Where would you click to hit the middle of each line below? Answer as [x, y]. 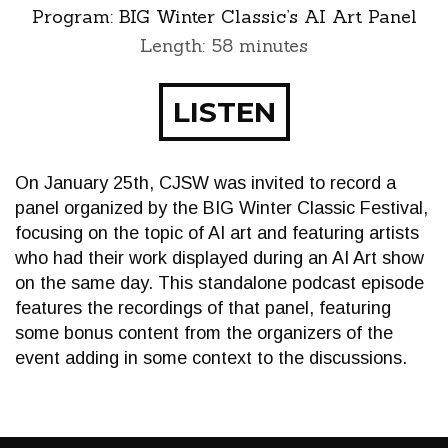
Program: [75, 16]
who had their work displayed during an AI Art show [219, 258]
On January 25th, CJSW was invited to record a [205, 183]
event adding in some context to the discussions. [211, 358]
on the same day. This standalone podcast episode [219, 283]
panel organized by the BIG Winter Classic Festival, [221, 208]
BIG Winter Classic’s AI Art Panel [267, 16]
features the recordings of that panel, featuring [203, 308]
